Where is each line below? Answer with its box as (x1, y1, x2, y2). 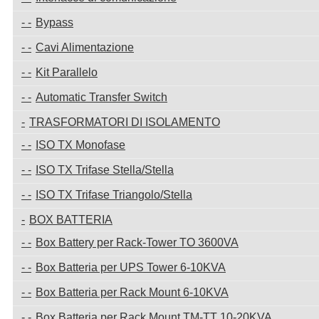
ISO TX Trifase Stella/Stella (36, 163, 174, 176)
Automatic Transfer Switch (36, 90, 167, 103)
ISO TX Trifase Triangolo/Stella (36, 188, 192, 201)
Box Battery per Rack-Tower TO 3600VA (36, 236, 239, 249)
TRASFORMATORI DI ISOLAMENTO (29, 115, 220, 128)
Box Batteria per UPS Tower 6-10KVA (36, 261, 226, 273)
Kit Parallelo (36, 66, 98, 78)
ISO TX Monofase (36, 138, 125, 151)
